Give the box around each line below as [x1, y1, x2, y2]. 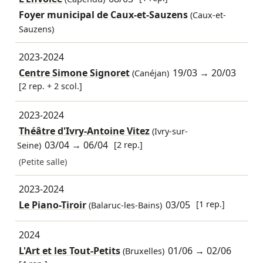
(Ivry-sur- [149, 126, 188, 137]
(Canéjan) [129, 67, 169, 79]
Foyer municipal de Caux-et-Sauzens [18, 8, 188, 22]
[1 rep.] [196, 198, 225, 210]
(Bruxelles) [120, 245, 164, 257]
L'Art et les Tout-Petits [18, 244, 120, 257]
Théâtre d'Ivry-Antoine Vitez [18, 124, 150, 138]
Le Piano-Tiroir [18, 198, 86, 212]
